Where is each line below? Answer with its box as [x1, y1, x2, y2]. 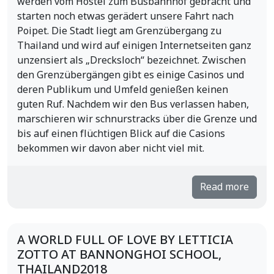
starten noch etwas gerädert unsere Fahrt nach [17, 9, 234, 24]
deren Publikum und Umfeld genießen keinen [17, 83, 228, 97]
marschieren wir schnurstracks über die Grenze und [17, 112, 257, 127]
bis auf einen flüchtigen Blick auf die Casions [17, 127, 225, 141]
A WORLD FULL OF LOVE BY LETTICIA [17, 231, 233, 250]
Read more [200, 180, 249, 194]
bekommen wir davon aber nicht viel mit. [17, 141, 204, 156]
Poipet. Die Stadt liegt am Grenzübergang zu [17, 24, 221, 39]
